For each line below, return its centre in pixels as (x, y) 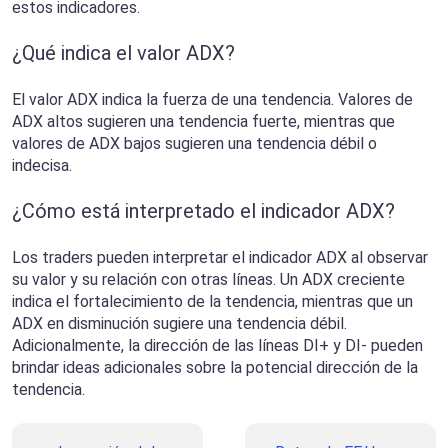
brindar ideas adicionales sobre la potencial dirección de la (215, 368)
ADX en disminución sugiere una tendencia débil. (179, 324)
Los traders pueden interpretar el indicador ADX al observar (220, 258)
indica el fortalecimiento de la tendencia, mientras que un (212, 302)
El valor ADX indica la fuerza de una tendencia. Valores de (212, 100)
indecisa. (42, 166)
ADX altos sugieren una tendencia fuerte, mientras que (203, 122)
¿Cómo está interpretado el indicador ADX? (203, 211)
